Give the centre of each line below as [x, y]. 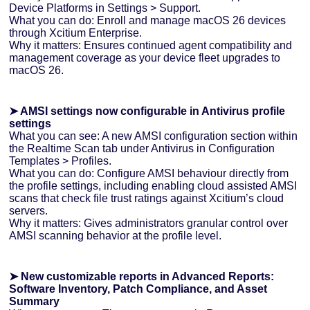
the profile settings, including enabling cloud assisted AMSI [153, 186]
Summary [35, 302]
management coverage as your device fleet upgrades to [145, 58]
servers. [29, 211]
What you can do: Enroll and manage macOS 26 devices [148, 21]
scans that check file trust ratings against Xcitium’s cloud [147, 199]
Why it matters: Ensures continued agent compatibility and [151, 46]
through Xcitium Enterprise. [76, 33]
